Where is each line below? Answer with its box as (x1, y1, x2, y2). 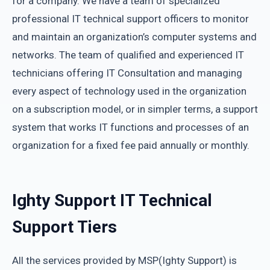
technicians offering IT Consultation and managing (12, 67, 242, 79)
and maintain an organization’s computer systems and (12, 31, 257, 43)
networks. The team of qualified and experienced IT (12, 49, 244, 61)
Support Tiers (12, 217, 117, 237)
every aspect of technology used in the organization (12, 85, 246, 97)
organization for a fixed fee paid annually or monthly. (12, 139, 250, 151)
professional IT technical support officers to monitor (12, 13, 249, 25)
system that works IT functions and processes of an (12, 121, 249, 133)
